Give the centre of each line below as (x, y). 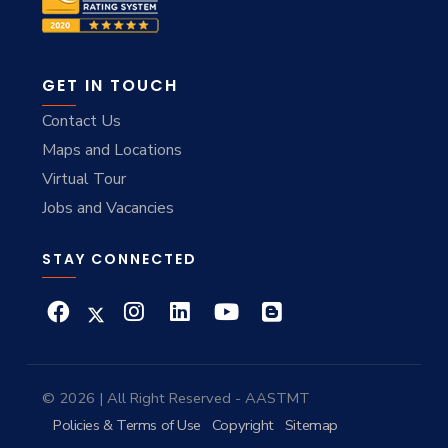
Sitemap (311, 425)
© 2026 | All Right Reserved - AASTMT (176, 398)
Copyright (242, 425)
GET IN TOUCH (110, 86)
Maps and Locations (112, 150)
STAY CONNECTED (119, 259)
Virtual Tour (84, 179)
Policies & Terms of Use (127, 425)
